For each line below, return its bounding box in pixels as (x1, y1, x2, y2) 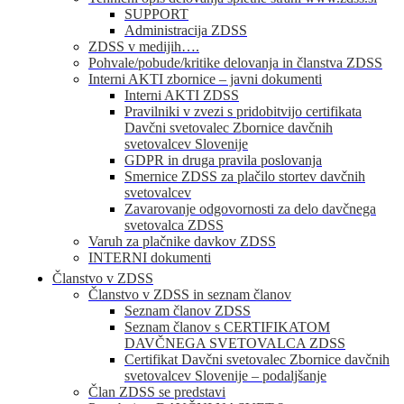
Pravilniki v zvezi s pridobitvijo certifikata (124, 103, 362, 119)
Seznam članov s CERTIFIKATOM (124, 318, 330, 335)
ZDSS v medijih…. (88, 38, 199, 54)
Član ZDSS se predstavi (88, 383, 225, 399)
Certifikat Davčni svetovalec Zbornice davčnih (124, 351, 390, 367)
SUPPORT (124, 5, 188, 22)
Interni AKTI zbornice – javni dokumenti (88, 70, 322, 87)
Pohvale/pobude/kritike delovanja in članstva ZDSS (88, 54, 382, 70)
